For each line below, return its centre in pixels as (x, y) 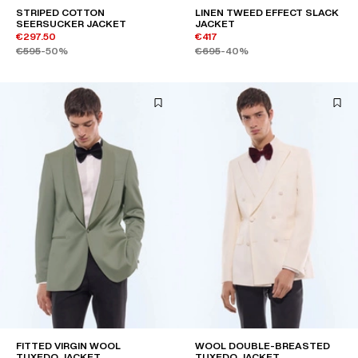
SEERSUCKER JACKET (71, 24)
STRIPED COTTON (60, 13)
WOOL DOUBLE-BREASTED (263, 346)
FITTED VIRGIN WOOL (68, 346)
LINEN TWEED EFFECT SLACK (267, 13)
